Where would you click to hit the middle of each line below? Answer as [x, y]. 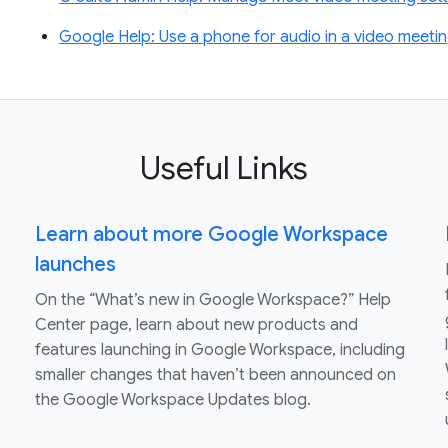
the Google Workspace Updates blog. [172, 400]
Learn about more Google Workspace [211, 235]
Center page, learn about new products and [196, 325]
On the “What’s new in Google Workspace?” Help [212, 300]
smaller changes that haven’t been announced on [215, 375]
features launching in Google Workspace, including [219, 350]
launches [75, 265]
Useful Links [224, 168]
